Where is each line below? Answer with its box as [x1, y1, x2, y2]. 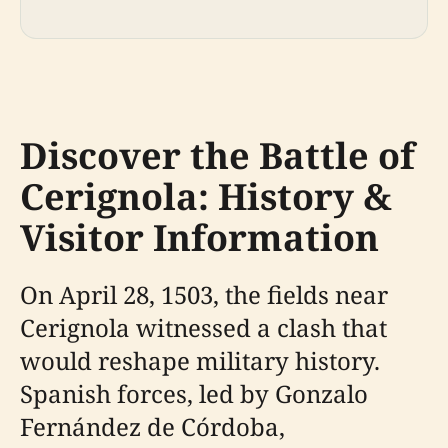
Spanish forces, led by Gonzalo [20, 377, 368, 410]
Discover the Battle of [20, 131, 415, 180]
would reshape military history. [20, 344, 380, 377]
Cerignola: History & [20, 172, 392, 221]
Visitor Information [20, 213, 379, 262]
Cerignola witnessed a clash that [20, 311, 387, 344]
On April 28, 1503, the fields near [20, 278, 388, 311]
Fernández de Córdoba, [20, 410, 285, 443]
